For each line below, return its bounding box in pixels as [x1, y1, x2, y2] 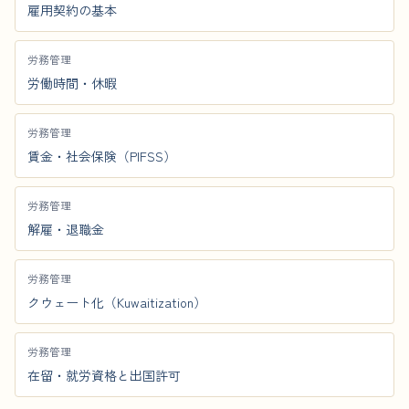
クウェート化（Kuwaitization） [27, 293, 206, 311]
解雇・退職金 [27, 220, 104, 238]
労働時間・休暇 [27, 74, 117, 92]
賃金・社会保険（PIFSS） [27, 147, 176, 165]
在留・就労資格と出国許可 [27, 366, 181, 384]
